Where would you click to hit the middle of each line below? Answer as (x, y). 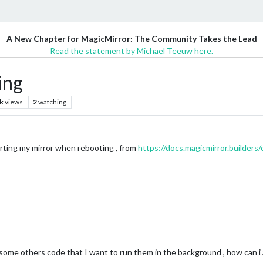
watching (53, 102)
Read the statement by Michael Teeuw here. (131, 51)
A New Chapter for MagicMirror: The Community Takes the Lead (131, 38)
